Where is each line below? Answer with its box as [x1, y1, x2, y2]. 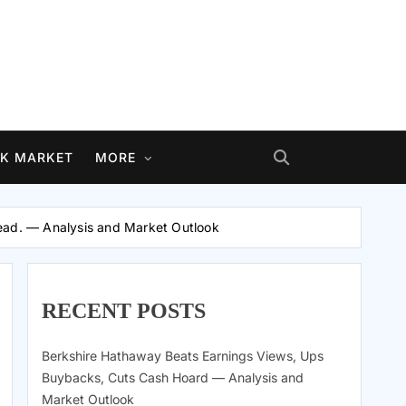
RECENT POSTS [42, 299, 206, 324]
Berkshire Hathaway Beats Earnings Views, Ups [42, 348, 324, 364]
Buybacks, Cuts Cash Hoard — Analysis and [42, 370, 304, 386]
